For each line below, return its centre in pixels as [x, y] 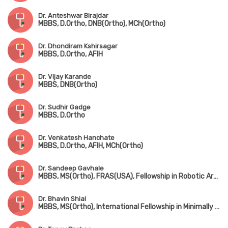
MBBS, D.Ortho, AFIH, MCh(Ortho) [91, 146]
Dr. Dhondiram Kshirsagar [78, 46]
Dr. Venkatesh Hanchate [76, 138]
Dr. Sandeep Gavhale [71, 168]
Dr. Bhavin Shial [62, 199]
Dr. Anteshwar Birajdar [73, 16]
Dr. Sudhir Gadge [64, 107]
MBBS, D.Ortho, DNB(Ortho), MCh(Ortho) [102, 24]
